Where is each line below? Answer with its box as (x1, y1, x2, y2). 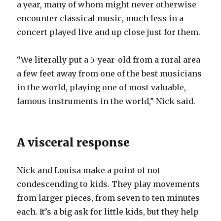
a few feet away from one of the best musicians (17, 68, 202, 78)
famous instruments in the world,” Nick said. (17, 96, 196, 106)
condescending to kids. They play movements (17, 179, 200, 189)
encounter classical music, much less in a (17, 13, 184, 23)
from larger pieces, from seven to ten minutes (17, 192, 200, 203)
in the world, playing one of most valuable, (17, 82, 186, 92)
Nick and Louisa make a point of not (17, 165, 161, 175)
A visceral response (17, 135, 130, 149)
